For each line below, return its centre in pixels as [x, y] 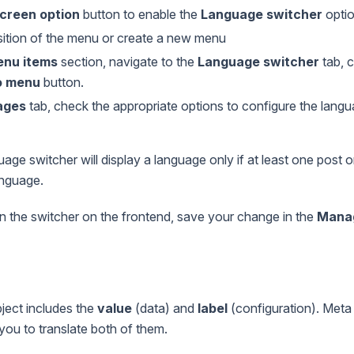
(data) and [165, 308]
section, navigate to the [128, 61]
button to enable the [140, 14]
